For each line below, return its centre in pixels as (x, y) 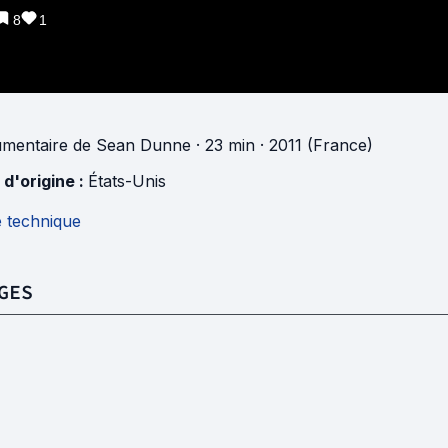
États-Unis (127, 181)
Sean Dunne (143, 145)
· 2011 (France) (314, 145)
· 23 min (223, 145)
